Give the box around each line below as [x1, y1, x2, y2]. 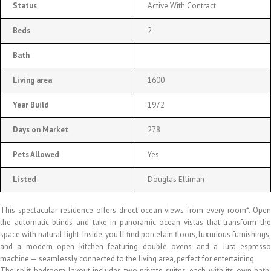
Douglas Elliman [148, 174, 204, 184]
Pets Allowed [13, 149, 59, 160]
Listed [13, 174, 36, 184]
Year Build [13, 99, 49, 110]
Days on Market [13, 124, 68, 135]
